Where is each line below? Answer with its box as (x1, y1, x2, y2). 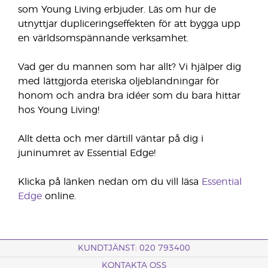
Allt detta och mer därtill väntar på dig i (18, 134, 203, 144)
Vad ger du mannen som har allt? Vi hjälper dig (18, 62, 241, 72)
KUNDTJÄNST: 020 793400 (78, 244, 190, 252)
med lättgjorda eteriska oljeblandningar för (18, 77, 219, 86)
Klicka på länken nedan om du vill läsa (18, 177, 202, 187)
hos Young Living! (18, 105, 99, 115)
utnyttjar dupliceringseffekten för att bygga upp (18, 19, 240, 29)
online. (42, 191, 76, 201)
